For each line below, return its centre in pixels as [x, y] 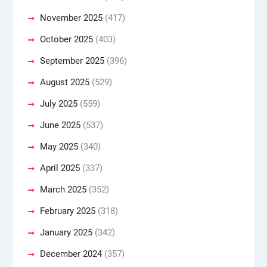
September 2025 [72, 60]
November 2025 [71, 18]
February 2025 [67, 211]
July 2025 [58, 103]
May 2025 [59, 146]
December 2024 [71, 254]
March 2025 [63, 189]
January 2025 [66, 232]
